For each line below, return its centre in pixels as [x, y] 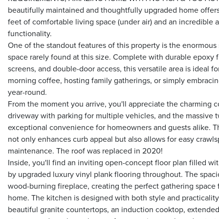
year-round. [27, 93]
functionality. [30, 34]
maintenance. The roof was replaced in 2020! [85, 151]
